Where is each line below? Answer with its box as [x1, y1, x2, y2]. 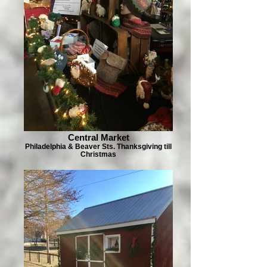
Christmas [80, 150, 116, 158]
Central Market [67, 132, 129, 142]
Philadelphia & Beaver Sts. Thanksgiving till [25, 142, 172, 150]
